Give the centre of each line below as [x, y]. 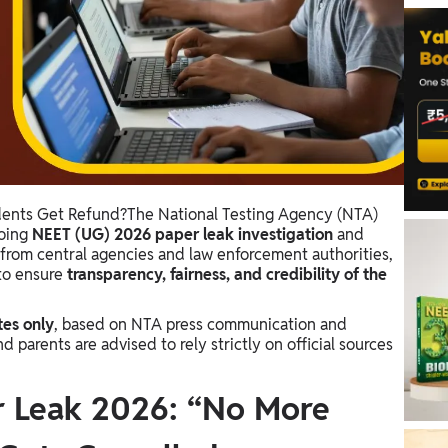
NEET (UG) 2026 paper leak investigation [182, 235]
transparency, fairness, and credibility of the [227, 275]
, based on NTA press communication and [200, 325]
